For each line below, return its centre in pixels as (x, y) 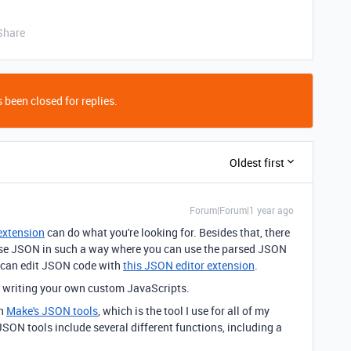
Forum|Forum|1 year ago (242, 210)
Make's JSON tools (52, 311)
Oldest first (257, 162)
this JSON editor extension (189, 265)
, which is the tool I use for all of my (184, 311)
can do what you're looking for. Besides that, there (167, 232)
